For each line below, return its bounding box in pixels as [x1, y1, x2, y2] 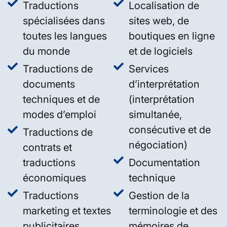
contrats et [23, 141, 72, 154]
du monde [23, 45, 70, 57]
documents [23, 78, 75, 90]
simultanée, [129, 108, 182, 121]
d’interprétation [129, 78, 200, 90]
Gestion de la [129, 189, 190, 202]
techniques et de [23, 93, 100, 105]
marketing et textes [23, 204, 111, 217]
